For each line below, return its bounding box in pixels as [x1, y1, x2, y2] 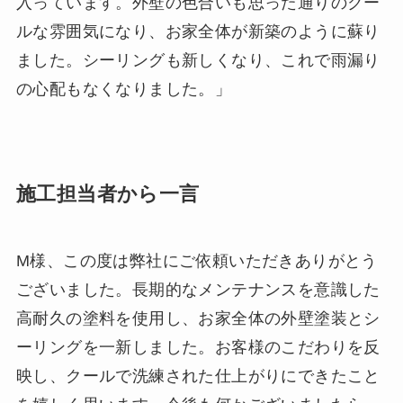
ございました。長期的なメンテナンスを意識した [15, 280, 381, 299]
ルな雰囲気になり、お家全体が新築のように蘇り [15, 22, 381, 40]
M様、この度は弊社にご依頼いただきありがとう [15, 251, 378, 270]
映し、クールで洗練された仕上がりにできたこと [15, 366, 381, 385]
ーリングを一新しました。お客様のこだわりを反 [15, 337, 381, 356]
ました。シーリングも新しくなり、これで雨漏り [15, 50, 381, 69]
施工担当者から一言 [15, 183, 200, 205]
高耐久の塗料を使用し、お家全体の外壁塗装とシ [15, 309, 381, 327]
